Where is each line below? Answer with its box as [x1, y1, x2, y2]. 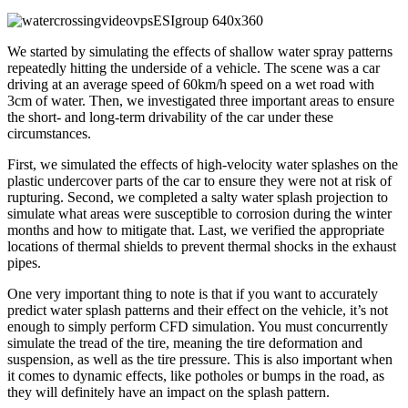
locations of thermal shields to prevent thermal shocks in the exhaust [7, 239, 396, 255]
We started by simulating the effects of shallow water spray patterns [7, 44, 393, 60]
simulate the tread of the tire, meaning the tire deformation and [7, 335, 362, 352]
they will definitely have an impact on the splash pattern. [7, 384, 330, 401]
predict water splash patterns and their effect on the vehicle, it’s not [7, 302, 388, 319]
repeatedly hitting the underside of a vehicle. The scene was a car [7, 60, 380, 76]
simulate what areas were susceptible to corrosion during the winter [7, 206, 392, 222]
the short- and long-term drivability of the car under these [7, 109, 333, 126]
